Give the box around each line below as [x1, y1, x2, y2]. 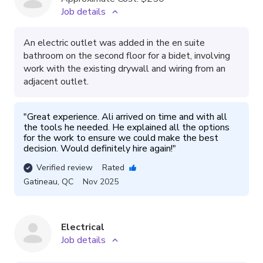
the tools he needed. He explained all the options [23, 121, 230, 134]
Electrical [61, 221, 104, 234]
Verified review [36, 162, 93, 173]
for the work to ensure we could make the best [23, 131, 218, 144]
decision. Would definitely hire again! [23, 142, 173, 155]
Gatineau [23, 176, 58, 187]
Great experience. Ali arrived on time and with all [27, 110, 227, 123]
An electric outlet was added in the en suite [23, 36, 205, 49]
